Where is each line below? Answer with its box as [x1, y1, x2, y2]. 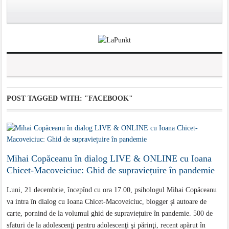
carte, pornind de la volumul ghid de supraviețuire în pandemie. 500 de [7, 210, 213, 218]
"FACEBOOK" [84, 95, 133, 103]
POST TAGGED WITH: [7, 95, 85, 103]
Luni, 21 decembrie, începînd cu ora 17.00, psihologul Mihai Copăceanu [7, 186, 217, 194]
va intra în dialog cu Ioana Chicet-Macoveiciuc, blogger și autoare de [7, 198, 207, 206]
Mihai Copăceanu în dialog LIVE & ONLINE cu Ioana [7, 153, 212, 164]
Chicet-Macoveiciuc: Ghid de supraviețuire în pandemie [7, 165, 215, 176]
